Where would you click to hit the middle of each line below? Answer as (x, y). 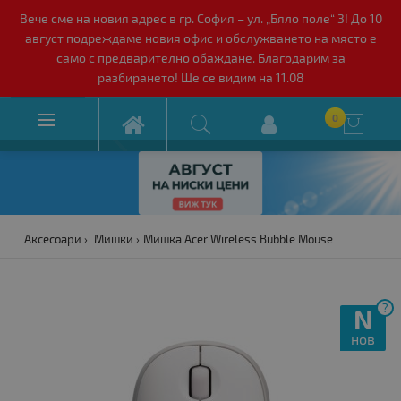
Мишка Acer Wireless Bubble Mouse (238, 239)
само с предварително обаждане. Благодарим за (200, 58)
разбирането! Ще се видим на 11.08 (200, 77)
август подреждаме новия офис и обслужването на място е (200, 38)
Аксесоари (52, 239)
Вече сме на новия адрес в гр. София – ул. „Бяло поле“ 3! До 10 (200, 18)
